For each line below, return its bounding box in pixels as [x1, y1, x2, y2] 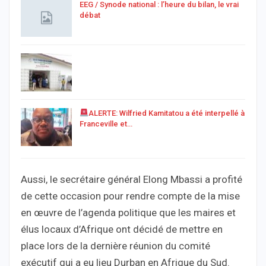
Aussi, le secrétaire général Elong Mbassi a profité [21, 173, 242, 185]
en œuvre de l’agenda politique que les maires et [21, 206, 236, 218]
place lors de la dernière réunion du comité [21, 239, 210, 252]
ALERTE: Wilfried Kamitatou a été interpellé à [88, 109, 245, 118]
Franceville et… [80, 119, 132, 129]
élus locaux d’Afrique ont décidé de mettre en [21, 223, 223, 235]
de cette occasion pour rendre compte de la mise [21, 189, 240, 202]
